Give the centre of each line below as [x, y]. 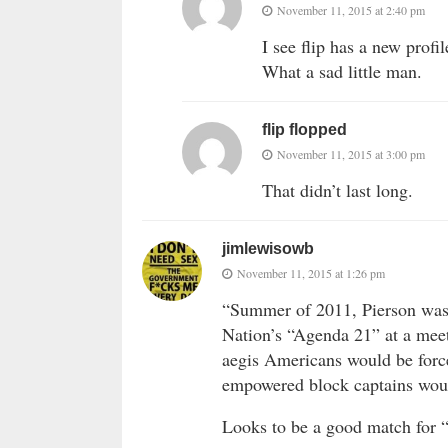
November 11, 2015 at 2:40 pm [351, 10]
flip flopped [304, 130]
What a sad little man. [342, 71]
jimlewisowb [268, 249]
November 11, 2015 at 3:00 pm [351, 154]
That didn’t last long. [337, 190]
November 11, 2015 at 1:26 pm [311, 273]
